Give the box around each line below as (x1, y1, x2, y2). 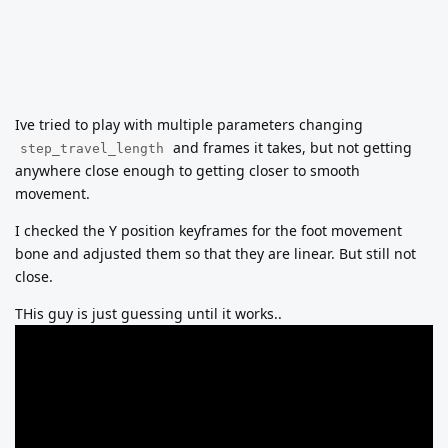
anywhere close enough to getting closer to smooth (15, 160, 360, 180)
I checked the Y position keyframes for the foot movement (15, 220, 402, 240)
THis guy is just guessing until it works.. (15, 303, 282, 323)
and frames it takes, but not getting (169, 137, 412, 157)
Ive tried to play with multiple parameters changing (15, 114, 363, 134)
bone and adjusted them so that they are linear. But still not (15, 243, 416, 263)
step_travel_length (20, 140, 164, 156)
